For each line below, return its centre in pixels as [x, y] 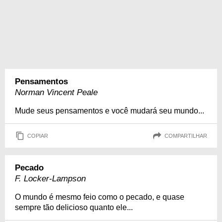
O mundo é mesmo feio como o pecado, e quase [100, 197]
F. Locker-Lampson [50, 179]
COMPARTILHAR [186, 136]
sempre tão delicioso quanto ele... [74, 207]
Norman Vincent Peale [56, 92]
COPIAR [38, 136]
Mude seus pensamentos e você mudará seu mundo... [110, 111]
